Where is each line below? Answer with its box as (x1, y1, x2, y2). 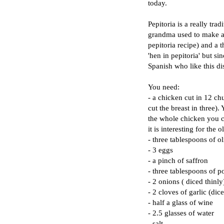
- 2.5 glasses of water (148, 208, 214, 217)
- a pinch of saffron (148, 155, 208, 164)
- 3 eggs (148, 145, 173, 154)
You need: (148, 82, 179, 91)
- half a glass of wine (148, 197, 213, 206)
